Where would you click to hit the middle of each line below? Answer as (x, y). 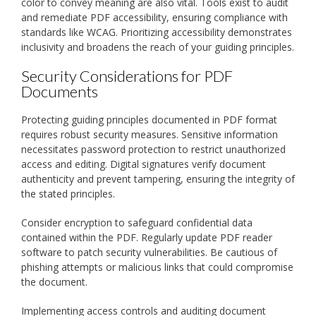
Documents (60, 92)
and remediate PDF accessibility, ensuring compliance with (154, 18)
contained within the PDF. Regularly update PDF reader (147, 237)
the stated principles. (68, 193)
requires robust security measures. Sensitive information (150, 134)
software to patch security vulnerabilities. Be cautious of (149, 252)
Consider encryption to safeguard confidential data (137, 222)
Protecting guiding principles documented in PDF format (149, 119)
